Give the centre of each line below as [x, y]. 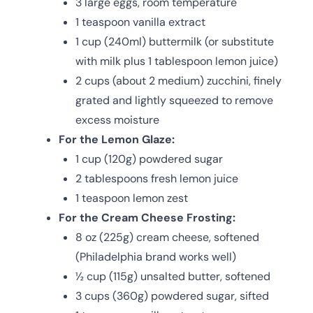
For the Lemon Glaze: [117, 139]
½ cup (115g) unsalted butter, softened [173, 276]
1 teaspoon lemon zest [132, 198]
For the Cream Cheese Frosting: [147, 217]
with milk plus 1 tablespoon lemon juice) [177, 61]
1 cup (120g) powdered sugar [149, 159]
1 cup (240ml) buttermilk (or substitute [175, 41]
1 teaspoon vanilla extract [140, 22]
